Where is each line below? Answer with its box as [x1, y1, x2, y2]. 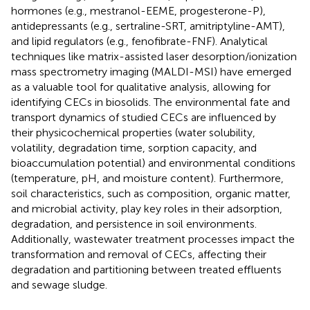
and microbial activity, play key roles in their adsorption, [11, 201, 282, 215]
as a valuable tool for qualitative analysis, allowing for [11, 80, 271, 93]
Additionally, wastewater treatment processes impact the [11, 232, 295, 246]
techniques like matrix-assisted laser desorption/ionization [11, 49, 297, 63]
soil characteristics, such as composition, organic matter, [11, 186, 291, 200]
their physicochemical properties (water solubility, [11, 125, 255, 139]
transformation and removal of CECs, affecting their [11, 247, 266, 261]
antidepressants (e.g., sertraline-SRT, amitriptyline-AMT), [11, 19, 285, 33]
